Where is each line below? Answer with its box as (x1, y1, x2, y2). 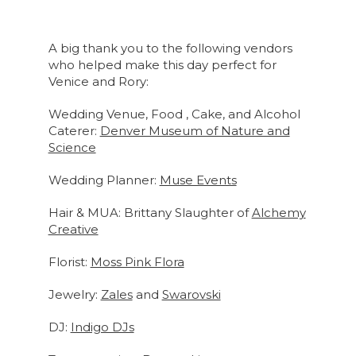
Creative (48, 222, 99, 238)
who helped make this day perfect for (48, 57, 277, 73)
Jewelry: (48, 287, 101, 303)
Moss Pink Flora (90, 254, 184, 270)
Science (48, 140, 96, 156)
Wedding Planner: (48, 172, 160, 188)
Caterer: (48, 123, 100, 139)
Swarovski (161, 287, 221, 303)
